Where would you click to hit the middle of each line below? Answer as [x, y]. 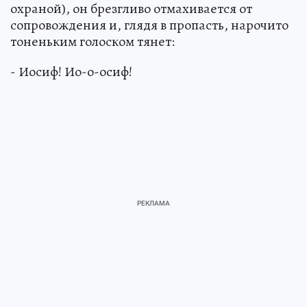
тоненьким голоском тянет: [93, 42]
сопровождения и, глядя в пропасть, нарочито [149, 25]
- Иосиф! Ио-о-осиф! [71, 72]
